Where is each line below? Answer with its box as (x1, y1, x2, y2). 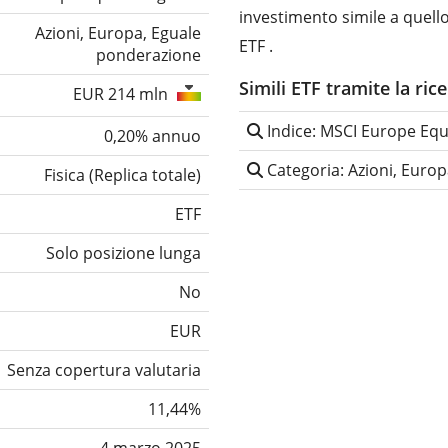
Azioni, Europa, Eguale (35, 22, 201, 45)
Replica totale (94, 164, 196, 187)
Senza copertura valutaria (7, 359, 201, 382)
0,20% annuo (104, 125, 201, 148)
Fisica (44, 164, 85, 187)
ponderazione (96, 44, 201, 67)
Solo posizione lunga (46, 242, 201, 265)
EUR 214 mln (73, 83, 172, 106)
